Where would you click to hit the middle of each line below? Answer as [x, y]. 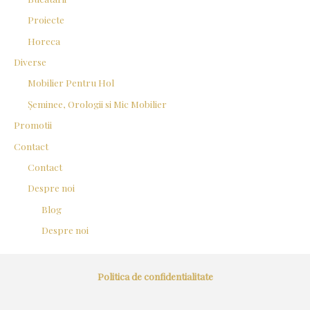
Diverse [30, 62]
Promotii [33, 125]
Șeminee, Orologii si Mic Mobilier [97, 103]
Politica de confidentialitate [155, 276]
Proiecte [46, 20]
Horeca [44, 40]
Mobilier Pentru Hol [71, 83]
